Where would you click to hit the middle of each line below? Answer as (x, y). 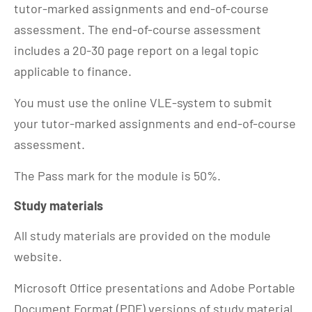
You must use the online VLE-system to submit (143, 102)
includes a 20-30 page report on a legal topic (136, 50)
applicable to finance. (73, 71)
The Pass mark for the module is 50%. (119, 175)
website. (38, 256)
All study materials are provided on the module (142, 235)
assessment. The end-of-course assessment (138, 29)
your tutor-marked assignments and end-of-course (155, 123)
